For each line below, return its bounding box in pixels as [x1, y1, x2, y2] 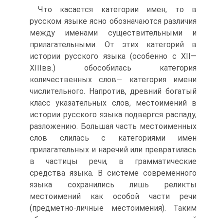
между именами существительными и [30, 28, 197, 37]
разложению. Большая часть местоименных [30, 121, 197, 131]
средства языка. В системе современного [30, 168, 197, 178]
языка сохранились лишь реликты [30, 180, 197, 189]
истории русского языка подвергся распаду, [30, 109, 197, 119]
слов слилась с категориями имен [30, 133, 197, 143]
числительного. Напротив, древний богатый [30, 86, 197, 96]
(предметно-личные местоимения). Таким [30, 203, 197, 213]
